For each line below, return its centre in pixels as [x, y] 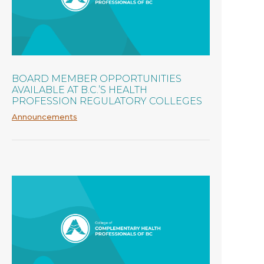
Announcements [44, 116]
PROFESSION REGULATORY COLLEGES [107, 101]
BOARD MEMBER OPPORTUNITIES [97, 78]
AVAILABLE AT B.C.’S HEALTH [80, 90]
